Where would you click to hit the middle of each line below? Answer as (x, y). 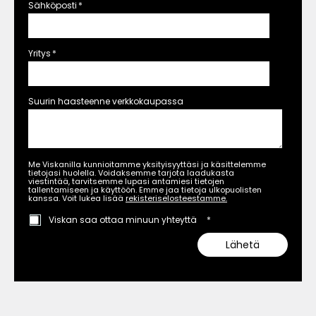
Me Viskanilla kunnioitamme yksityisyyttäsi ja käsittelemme (147, 165)
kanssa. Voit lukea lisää (77, 199)
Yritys (39, 54)
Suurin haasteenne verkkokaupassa (106, 102)
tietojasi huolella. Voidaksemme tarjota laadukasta (131, 173)
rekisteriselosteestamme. (176, 199)
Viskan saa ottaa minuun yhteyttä (123, 220)
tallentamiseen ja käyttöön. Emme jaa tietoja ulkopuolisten (145, 190)
